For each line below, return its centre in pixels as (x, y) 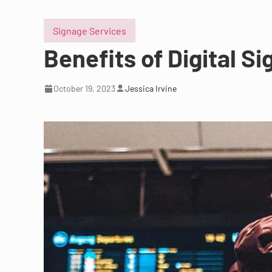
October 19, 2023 (84, 88)
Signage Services (90, 31)
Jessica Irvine (151, 88)
